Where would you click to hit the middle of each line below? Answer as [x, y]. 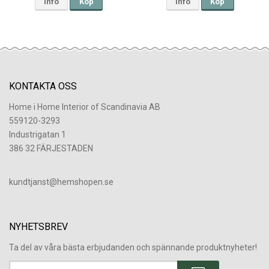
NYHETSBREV [38, 227]
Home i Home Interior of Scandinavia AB [85, 107]
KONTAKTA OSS [43, 86]
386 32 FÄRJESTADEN [51, 149]
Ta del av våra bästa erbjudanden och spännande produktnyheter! [133, 248]
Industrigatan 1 [38, 135]
